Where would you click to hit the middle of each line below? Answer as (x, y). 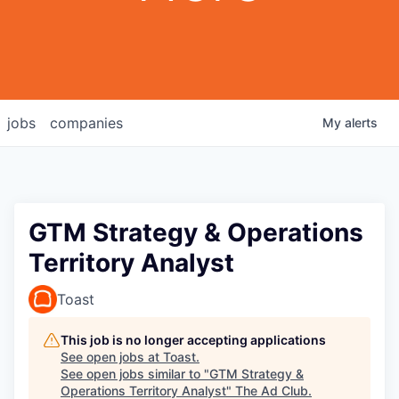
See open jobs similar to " (135, 374)
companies (86, 123)
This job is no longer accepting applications (193, 340)
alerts (361, 122)
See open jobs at (112, 357)
